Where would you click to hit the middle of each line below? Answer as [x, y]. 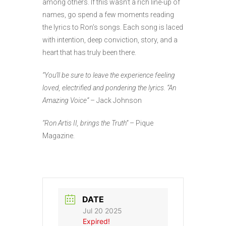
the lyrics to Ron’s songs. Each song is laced [113, 27]
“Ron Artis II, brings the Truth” [85, 123]
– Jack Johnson [115, 100]
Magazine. [59, 136]
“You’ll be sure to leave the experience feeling [109, 75]
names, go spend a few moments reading [108, 15]
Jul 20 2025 [102, 211]
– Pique [141, 123]
